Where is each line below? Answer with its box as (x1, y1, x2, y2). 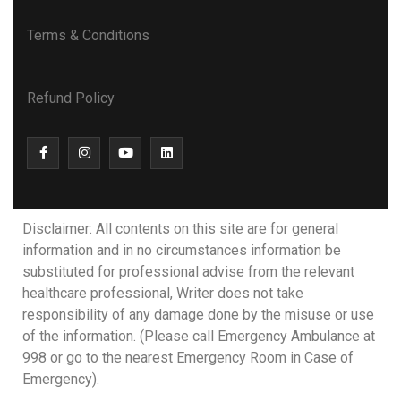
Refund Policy (27, 89, 115, 107)
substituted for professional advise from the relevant (22, 262, 354, 280)
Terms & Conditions (27, 26, 149, 44)
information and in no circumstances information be (22, 241, 341, 259)
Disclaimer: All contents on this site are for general (22, 219, 338, 237)
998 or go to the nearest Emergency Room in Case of (22, 348, 354, 366)
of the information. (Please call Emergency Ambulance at (22, 327, 375, 345)
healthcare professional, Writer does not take (22, 284, 303, 302)
